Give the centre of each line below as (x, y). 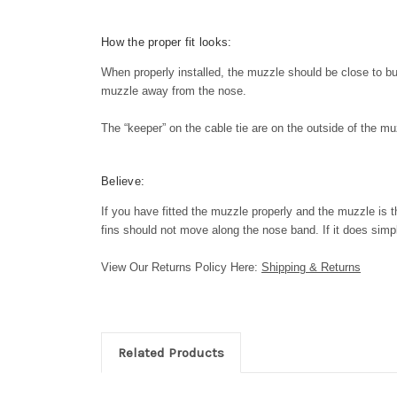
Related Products (171, 352)
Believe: (123, 181)
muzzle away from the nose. (174, 90)
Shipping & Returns (311, 267)
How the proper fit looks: (167, 42)
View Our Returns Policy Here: (181, 267)
